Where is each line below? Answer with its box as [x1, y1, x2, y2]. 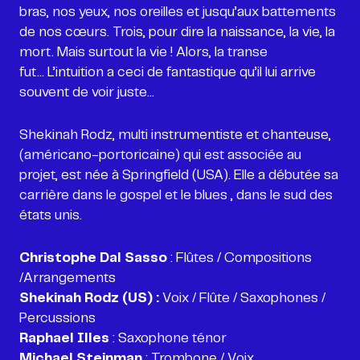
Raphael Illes [19, 332, 109, 345]
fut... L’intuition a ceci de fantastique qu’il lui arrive [19, 66, 316, 79]
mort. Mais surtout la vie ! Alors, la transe [19, 46, 268, 59]
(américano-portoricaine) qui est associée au [19, 149, 301, 162]
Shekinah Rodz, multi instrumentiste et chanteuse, [19, 129, 331, 141]
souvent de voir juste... [19, 86, 154, 99]
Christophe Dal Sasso [19, 252, 167, 264]
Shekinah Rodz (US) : [19, 292, 159, 305]
